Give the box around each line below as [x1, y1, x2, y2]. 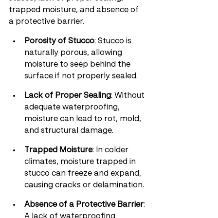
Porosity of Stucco [24, 37, 94, 45]
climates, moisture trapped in [24, 158, 138, 166]
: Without [111, 92, 146, 100]
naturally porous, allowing [24, 49, 124, 57]
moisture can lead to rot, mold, [24, 115, 143, 123]
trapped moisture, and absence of [9, 6, 141, 14]
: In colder [92, 146, 130, 154]
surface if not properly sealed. [24, 73, 138, 80]
